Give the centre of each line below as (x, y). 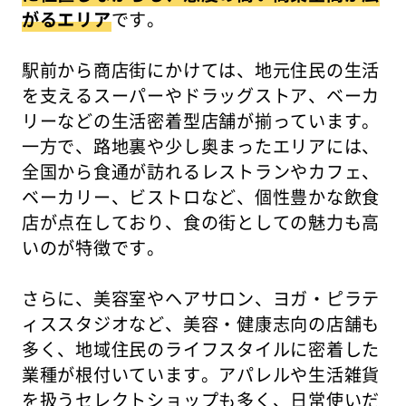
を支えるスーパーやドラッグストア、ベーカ (201, 95)
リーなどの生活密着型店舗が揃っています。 (201, 120)
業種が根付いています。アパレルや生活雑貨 (201, 374)
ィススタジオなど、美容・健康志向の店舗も (201, 323)
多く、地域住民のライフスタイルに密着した (201, 348)
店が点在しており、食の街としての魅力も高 (201, 222)
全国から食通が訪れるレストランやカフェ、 (201, 171)
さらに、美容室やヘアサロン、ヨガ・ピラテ (201, 298)
